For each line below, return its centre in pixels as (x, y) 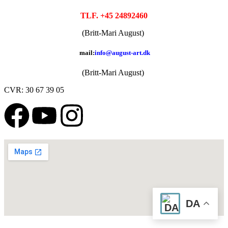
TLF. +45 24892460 (114, 15)
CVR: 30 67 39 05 (34, 90)
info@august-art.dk (122, 53)
